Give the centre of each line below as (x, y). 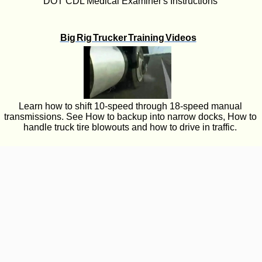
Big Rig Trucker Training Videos (128, 38)
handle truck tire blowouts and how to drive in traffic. (130, 127)
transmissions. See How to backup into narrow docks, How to (130, 117)
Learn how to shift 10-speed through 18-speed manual (130, 106)
